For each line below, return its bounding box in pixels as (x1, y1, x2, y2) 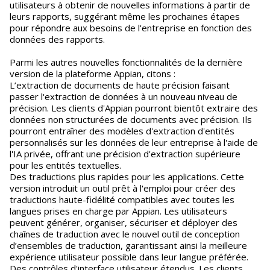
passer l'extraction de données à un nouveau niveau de (10, 90, 237, 102)
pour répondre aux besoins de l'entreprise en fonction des (10, 22, 252, 34)
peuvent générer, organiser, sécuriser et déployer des (10, 216, 237, 228)
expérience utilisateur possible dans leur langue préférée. (10, 251, 248, 263)
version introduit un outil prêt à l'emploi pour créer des (10, 182, 236, 194)
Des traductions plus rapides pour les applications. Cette (10, 171, 244, 183)
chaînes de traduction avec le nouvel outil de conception (10, 228, 240, 240)
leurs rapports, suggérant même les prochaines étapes (10, 10, 240, 22)
